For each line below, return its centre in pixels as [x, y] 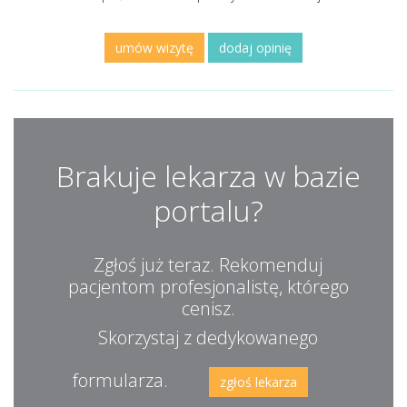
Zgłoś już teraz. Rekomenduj [208, 265]
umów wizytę [154, 48]
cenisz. [208, 308]
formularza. [122, 380]
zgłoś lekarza [258, 382]
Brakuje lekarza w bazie [208, 176]
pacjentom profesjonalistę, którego [208, 287]
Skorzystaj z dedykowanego [208, 338]
